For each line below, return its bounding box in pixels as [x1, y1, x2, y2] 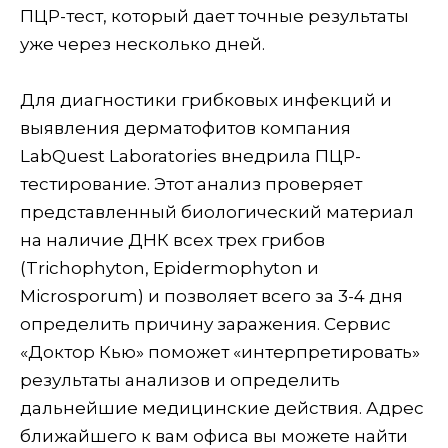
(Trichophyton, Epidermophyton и [20, 258, 319, 279]
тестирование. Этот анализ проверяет [20, 174, 362, 195]
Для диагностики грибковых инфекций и [20, 90, 392, 111]
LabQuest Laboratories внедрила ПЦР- [20, 146, 361, 167]
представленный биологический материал [20, 202, 414, 223]
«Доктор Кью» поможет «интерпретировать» [20, 342, 420, 363]
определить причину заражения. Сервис [20, 314, 391, 335]
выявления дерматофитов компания [20, 118, 351, 139]
